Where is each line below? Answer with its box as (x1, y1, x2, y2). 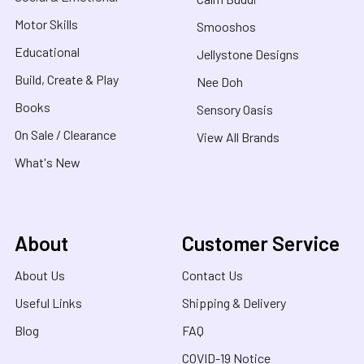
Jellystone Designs (197, 45, 299, 62)
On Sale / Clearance (15, 126, 116, 142)
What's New (15, 154, 80, 170)
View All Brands (197, 128, 279, 145)
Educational (15, 43, 80, 59)
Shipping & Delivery (182, 294, 286, 310)
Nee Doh (197, 73, 243, 89)
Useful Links (15, 294, 82, 310)
